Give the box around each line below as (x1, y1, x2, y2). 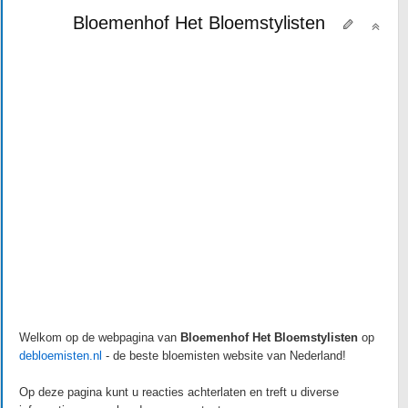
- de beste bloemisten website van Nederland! (102, 349, 350, 362)
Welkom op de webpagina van (19, 331, 180, 344)
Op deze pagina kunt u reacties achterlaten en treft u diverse (19, 385, 339, 399)
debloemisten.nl (19, 349, 102, 362)
